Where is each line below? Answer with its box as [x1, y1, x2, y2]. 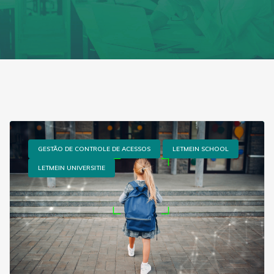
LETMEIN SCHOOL [172, 145, 229, 154]
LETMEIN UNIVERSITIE [38, 164, 105, 172]
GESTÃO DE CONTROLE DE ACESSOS [38, 145, 150, 154]
